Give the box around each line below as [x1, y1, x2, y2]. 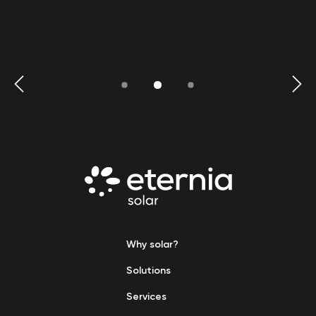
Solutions [126, 265, 171, 277]
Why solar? [126, 238, 178, 251]
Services [126, 291, 166, 303]
